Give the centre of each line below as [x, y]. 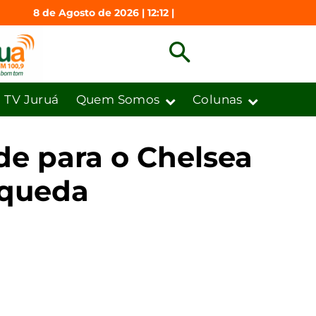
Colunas [217, 99]
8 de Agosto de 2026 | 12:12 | [103, 12]
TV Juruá [32, 99]
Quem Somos [118, 99]
